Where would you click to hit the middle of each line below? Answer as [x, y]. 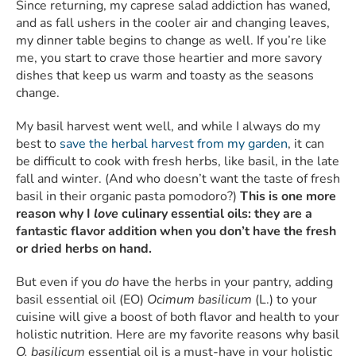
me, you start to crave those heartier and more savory [169, 58]
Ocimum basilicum [201, 300]
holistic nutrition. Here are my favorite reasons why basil [178, 335]
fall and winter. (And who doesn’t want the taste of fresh [178, 179]
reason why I [55, 214]
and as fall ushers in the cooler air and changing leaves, [173, 23]
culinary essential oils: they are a [217, 214]
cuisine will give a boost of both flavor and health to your [178, 317]
